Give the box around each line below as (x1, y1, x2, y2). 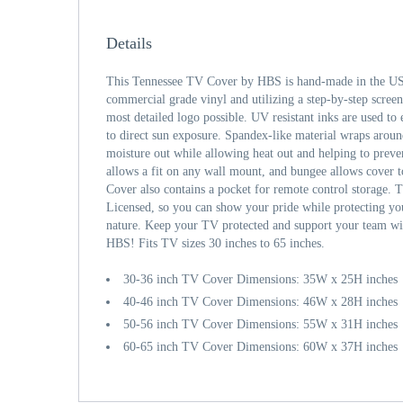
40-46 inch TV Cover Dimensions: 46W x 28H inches (123, 295, 398, 309)
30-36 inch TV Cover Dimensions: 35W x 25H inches (123, 273, 398, 286)
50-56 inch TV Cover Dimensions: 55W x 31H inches (123, 318, 398, 331)
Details (106, 34, 152, 52)
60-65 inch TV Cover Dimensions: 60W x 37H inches (123, 340, 398, 354)
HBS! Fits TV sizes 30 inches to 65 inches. (106, 237, 325, 250)
